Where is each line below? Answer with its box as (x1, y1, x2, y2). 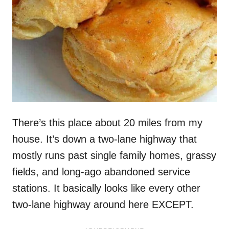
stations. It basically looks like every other (12, 182, 200, 194)
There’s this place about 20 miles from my (12, 117, 202, 128)
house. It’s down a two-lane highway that (12, 133, 197, 145)
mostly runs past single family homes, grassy (12, 149, 216, 161)
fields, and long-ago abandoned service (12, 166, 190, 177)
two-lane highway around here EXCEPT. (12, 198, 194, 210)
